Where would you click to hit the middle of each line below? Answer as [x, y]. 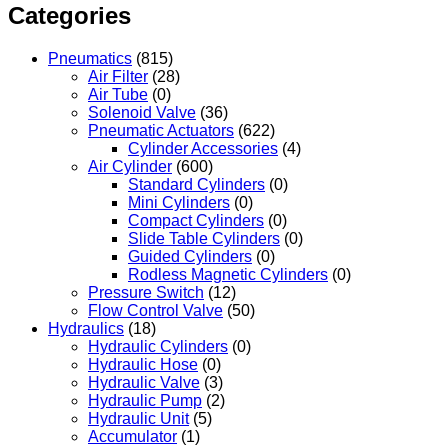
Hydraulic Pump [145, 400]
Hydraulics [86, 328]
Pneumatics [90, 58]
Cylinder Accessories [203, 148]
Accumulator [132, 436]
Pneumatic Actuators [161, 130]
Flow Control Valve [155, 310]
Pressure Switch [146, 292]
